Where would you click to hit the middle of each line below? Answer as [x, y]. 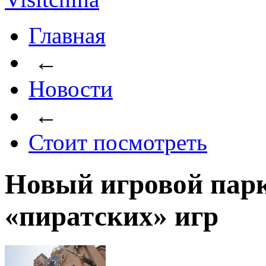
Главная [67, 35]
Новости [71, 89]
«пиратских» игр [112, 216]
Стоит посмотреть [118, 142]
